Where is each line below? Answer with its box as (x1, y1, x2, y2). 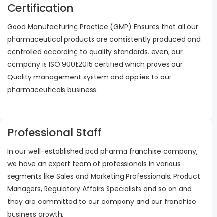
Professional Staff (7, 125, 102, 140)
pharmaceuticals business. (7, 84, 98, 94)
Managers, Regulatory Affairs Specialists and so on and (7, 184, 192, 194)
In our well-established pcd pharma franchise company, (7, 146, 198, 156)
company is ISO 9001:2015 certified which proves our (7, 59, 183, 69)
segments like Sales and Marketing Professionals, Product (7, 171, 200, 182)
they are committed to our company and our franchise (7, 197, 196, 207)
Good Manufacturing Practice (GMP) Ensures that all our (7, 21, 198, 31)
